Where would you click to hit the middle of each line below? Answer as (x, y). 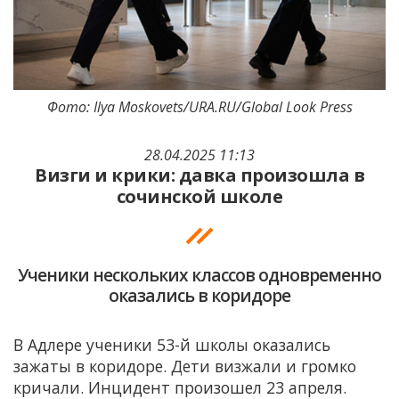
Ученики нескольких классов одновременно (199, 275)
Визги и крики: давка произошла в (199, 175)
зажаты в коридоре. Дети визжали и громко (185, 366)
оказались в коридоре (199, 296)
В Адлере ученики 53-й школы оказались (172, 345)
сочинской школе (199, 197)
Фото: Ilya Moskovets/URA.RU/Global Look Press (199, 107)
